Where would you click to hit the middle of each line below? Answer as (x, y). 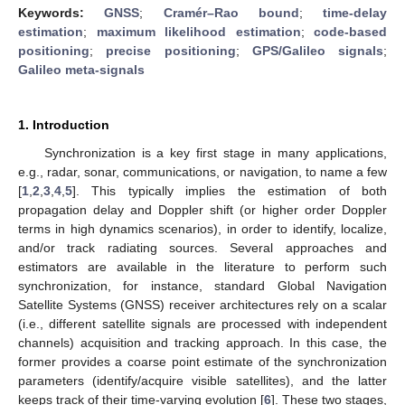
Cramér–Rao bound (231, 12)
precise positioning (171, 50)
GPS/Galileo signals (317, 50)
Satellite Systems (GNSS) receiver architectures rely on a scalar (202, 304)
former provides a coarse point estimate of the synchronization (202, 361)
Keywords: (61, 12)
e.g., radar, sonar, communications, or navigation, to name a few (202, 171)
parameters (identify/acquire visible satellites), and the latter (202, 380)
